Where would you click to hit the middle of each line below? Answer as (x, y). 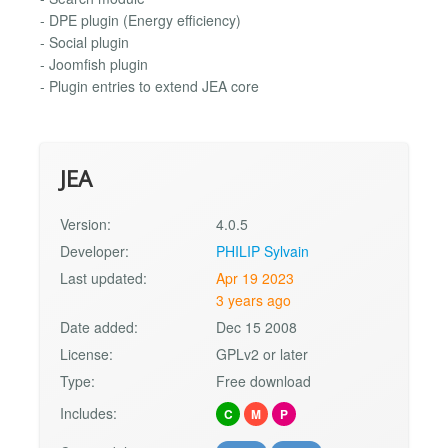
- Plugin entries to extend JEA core (149, 85)
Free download (264, 381)
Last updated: (103, 278)
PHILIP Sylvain (263, 251)
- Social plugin (84, 41)
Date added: (99, 327)
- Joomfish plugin (94, 63)
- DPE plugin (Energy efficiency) (140, 19)
